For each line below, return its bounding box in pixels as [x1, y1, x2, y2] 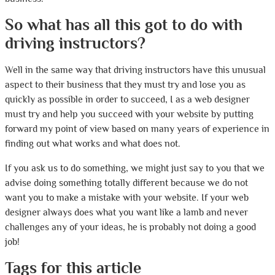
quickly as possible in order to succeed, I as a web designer [5, 94, 250, 105]
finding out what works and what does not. [5, 138, 180, 149]
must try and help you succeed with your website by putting [5, 109, 254, 120]
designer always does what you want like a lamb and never [5, 207, 248, 218]
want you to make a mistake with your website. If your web [5, 192, 249, 203]
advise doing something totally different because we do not [5, 177, 248, 188]
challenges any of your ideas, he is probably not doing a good [5, 222, 256, 233]
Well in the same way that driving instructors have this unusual [5, 64, 266, 76]
